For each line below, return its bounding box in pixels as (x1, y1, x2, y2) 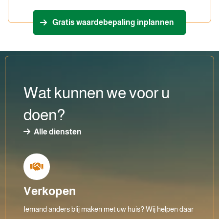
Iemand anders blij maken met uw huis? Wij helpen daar (23, 205, 194, 213)
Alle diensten (32, 128, 82, 136)
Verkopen (23, 184, 76, 197)
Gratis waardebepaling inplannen (52, 18, 174, 26)
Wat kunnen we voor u (23, 84, 170, 102)
